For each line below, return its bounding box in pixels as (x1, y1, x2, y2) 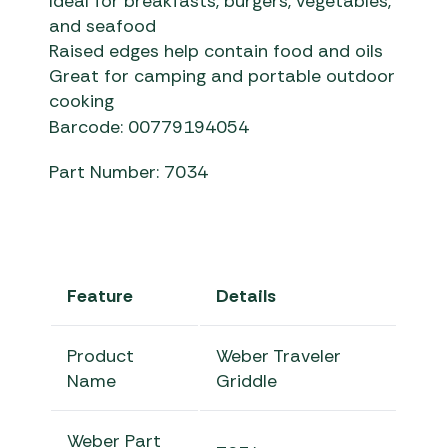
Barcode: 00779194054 (49, 115, 250, 140)
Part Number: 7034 (49, 160, 209, 185)
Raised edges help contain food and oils (49, 39, 384, 64)
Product (67, 344, 135, 369)
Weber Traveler (216, 344, 342, 369)
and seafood (49, 14, 157, 39)
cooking (49, 89, 115, 114)
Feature (67, 284, 134, 309)
